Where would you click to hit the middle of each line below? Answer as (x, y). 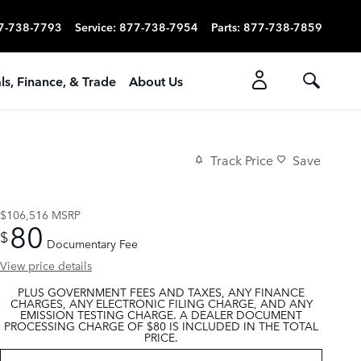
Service (94, 26)
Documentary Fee (92, 243)
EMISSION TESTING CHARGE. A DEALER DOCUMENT (161, 314)
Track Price (242, 160)
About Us (156, 81)
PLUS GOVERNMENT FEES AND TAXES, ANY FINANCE (161, 291)
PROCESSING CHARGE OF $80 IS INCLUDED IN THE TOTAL (161, 325)
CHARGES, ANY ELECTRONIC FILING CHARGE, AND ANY (161, 303)
